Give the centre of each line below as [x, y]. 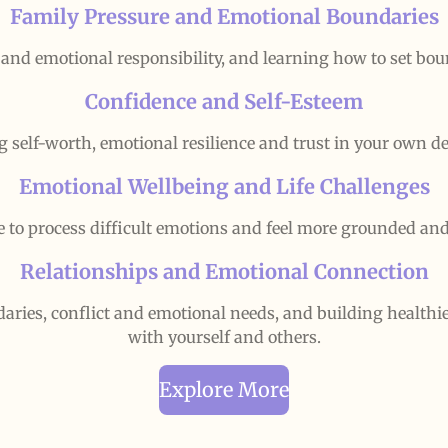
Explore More [224, 389]
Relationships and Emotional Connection [224, 271]
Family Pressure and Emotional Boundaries [224, 16]
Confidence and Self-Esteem [224, 101]
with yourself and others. [224, 336]
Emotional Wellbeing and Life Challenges [224, 186]
